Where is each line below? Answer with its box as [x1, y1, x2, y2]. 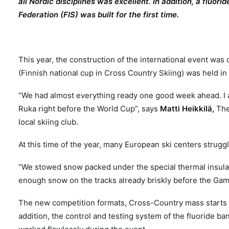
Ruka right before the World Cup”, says [18, 104, 160, 113]
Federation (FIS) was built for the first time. [18, 10, 179, 19]
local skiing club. [18, 117, 78, 127]
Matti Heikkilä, [160, 104, 216, 113]
